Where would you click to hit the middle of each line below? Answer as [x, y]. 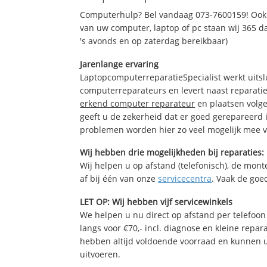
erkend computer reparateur [138, 103]
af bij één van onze [119, 179]
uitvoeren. [100, 254]
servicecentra [185, 179]
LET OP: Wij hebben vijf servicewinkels [156, 202]
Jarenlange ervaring [119, 64]
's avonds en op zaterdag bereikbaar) [154, 41]
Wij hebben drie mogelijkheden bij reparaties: [172, 153]
